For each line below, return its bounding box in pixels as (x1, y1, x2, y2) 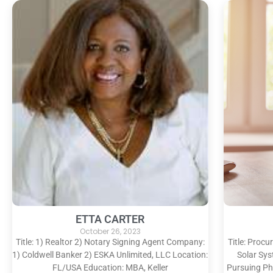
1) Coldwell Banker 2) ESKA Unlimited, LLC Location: (12, 249, 208, 260)
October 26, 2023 (79, 225, 141, 236)
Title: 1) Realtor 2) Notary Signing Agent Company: (15, 236, 205, 247)
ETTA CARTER (76, 212, 145, 225)
